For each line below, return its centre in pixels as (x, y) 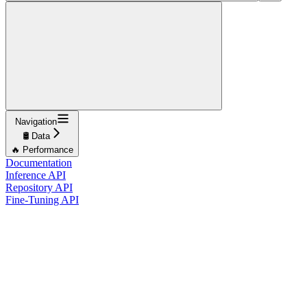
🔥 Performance (42, 149)
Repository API (39, 187)
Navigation (36, 121)
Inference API (36, 175)
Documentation (39, 162)
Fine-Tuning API (42, 199)
